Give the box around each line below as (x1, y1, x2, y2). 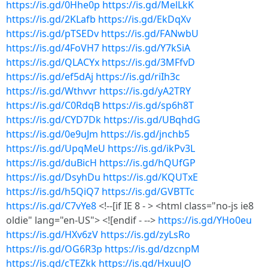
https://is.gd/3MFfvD (102, 56, 195, 69)
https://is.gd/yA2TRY (99, 84, 191, 98)
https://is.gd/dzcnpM (105, 242, 200, 255)
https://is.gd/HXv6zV (6, 228, 98, 241)
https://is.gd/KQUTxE (103, 170, 198, 184)
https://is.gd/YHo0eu (158, 214, 252, 227)
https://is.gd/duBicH (6, 156, 97, 169)
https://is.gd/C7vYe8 (6, 199, 96, 212)
